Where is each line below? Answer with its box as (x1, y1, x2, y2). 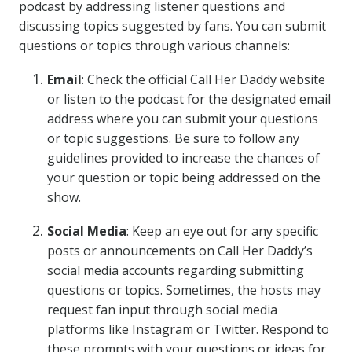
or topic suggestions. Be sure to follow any (47, 130, 299, 147)
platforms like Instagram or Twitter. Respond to (47, 321, 329, 338)
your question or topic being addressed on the (47, 169, 321, 186)
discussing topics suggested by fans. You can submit (19, 17, 326, 35)
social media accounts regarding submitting (47, 262, 304, 279)
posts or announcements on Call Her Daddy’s (47, 242, 313, 259)
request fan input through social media (47, 301, 277, 318)
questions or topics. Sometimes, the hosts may (47, 281, 321, 299)
